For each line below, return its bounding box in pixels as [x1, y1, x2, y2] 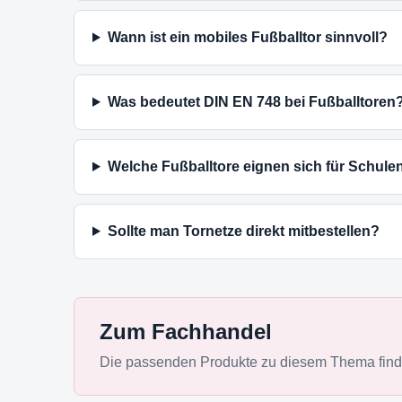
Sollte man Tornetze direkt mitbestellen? [107, 223, 380, 239]
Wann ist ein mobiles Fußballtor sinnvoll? [107, 29, 388, 45]
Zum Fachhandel [100, 319, 272, 344]
